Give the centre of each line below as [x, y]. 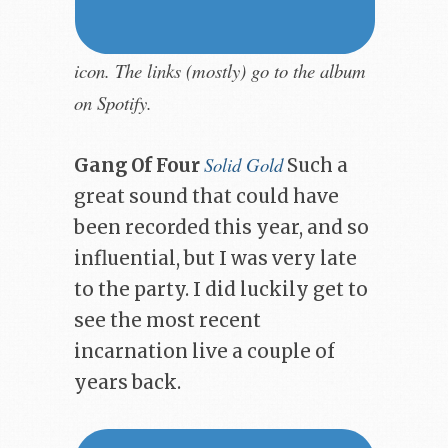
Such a [315, 166]
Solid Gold [243, 165]
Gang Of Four [137, 166]
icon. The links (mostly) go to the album [220, 70]
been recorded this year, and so [221, 228]
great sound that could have [206, 197]
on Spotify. [113, 102]
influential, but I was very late [215, 259]
